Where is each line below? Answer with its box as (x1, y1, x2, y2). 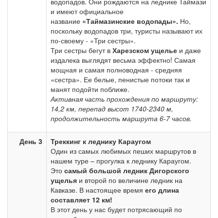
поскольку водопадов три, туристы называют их (51, 26, 202, 36)
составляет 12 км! (51, 195, 112, 204)
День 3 (19, 136, 42, 146)
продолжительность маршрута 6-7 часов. (51, 113, 192, 123)
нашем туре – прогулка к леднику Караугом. (51, 156, 191, 165)
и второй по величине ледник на (77, 175, 182, 185)
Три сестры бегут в (51, 45, 112, 55)
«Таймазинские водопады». (82, 16, 178, 26)
